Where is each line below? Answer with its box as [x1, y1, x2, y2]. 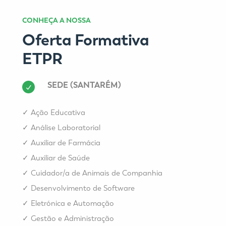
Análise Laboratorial [31, 123, 100, 132]
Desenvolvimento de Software [31, 183, 135, 193]
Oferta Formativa [22, 30, 149, 49]
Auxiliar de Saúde [31, 153, 90, 162]
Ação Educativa [31, 107, 85, 117]
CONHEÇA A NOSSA [22, 16, 91, 25]
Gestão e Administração [31, 213, 114, 223]
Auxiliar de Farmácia [31, 138, 100, 147]
